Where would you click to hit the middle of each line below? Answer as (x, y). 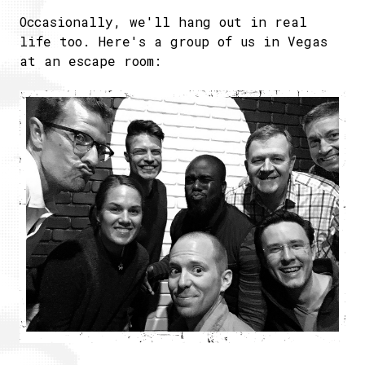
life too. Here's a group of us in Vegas (174, 41)
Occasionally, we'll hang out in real (163, 21)
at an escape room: (90, 60)
